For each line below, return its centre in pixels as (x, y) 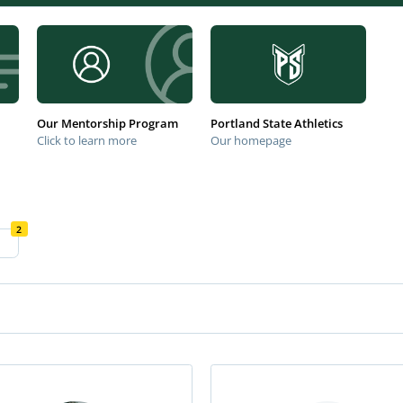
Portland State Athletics (276, 123)
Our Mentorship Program (107, 123)
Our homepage (251, 140)
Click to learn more (86, 140)
